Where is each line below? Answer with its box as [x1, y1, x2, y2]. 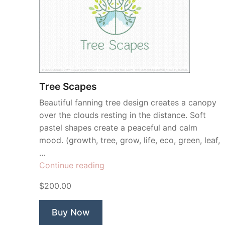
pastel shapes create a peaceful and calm [39, 123, 197, 133]
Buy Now [52, 207, 90, 217]
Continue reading [39, 160, 104, 170]
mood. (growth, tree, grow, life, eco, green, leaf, [39, 135, 220, 145]
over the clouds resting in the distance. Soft [39, 110, 206, 120]
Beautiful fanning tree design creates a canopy [39, 97, 216, 107]
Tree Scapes [39, 80, 97, 92]
